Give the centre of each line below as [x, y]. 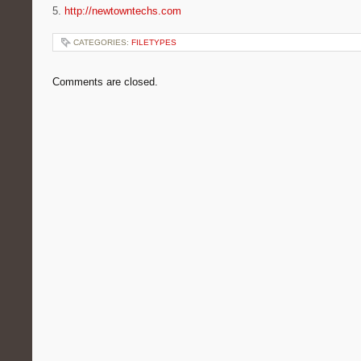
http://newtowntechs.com [123, 11]
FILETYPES [154, 42]
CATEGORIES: [102, 42]
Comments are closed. [105, 82]
